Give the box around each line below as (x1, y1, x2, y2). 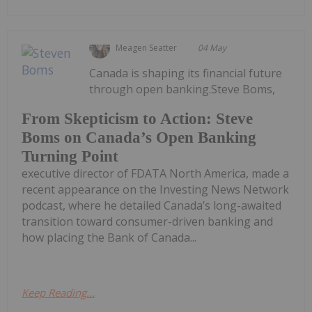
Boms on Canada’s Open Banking (22, 128, 256, 146)
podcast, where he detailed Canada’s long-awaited (22, 197, 281, 213)
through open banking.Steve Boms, (89, 81, 276, 97)
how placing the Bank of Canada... (22, 229, 196, 245)
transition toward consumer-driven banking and (22, 213, 273, 229)
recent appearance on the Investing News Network (22, 181, 289, 197)
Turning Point (22, 147, 118, 165)
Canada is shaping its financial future (89, 65, 283, 81)
